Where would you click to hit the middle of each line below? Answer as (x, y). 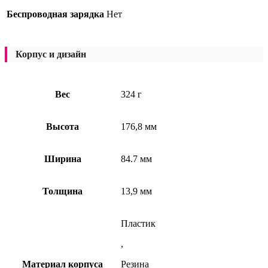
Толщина (63, 191)
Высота (63, 127)
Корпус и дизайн (51, 54)
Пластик (138, 224)
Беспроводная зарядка (55, 14)
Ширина (63, 159)
